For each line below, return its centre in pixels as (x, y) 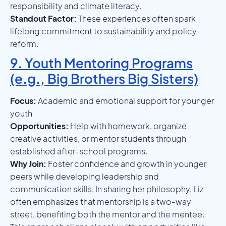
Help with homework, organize (128, 126)
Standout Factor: (43, 18)
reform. (24, 43)
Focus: (23, 100)
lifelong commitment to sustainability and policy (103, 31)
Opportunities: (39, 126)
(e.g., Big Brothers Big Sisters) (104, 78)
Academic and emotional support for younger (125, 100)
